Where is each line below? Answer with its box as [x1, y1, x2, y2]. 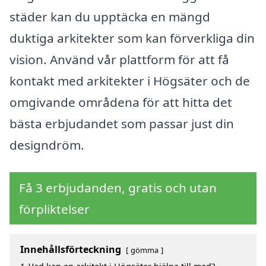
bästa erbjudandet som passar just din [9, 115, 234, 132]
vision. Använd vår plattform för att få [9, 51, 229, 68]
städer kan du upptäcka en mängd [9, 8, 210, 26]
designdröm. [9, 137, 84, 154]
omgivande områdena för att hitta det [9, 94, 232, 111]
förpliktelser [19, 200, 90, 217]
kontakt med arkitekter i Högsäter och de [9, 72, 250, 90]
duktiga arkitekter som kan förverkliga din [9, 30, 255, 47]
